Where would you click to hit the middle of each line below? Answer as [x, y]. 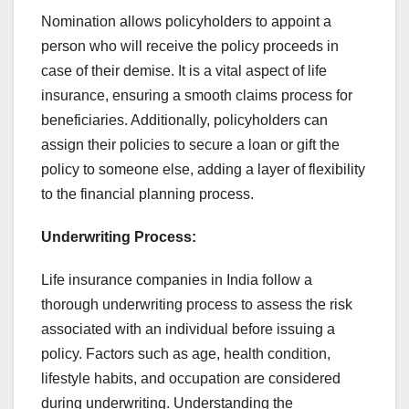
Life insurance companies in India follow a [177, 280]
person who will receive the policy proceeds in [190, 47]
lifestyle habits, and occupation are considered [191, 379]
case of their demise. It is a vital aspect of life [184, 71]
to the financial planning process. [147, 194]
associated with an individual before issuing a [188, 330]
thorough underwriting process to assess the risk [197, 305]
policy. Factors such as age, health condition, [186, 354]
